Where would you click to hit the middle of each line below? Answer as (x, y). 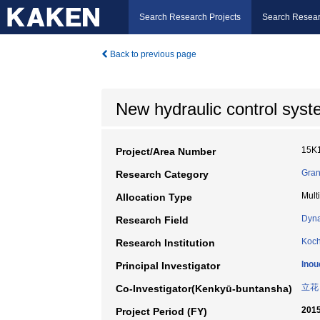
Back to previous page (152, 54)
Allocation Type (154, 197)
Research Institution (165, 243)
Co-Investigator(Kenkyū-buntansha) (204, 289)
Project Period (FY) (161, 311)
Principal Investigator (168, 266)
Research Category (162, 174)
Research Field (152, 220)
